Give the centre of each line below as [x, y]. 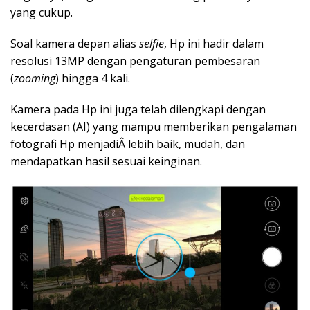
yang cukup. [42, 12]
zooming [35, 78]
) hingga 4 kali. [93, 78]
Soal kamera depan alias [75, 43]
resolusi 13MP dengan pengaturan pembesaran [135, 61]
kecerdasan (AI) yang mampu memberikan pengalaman [154, 126]
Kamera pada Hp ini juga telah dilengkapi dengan [138, 109]
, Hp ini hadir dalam [214, 43]
